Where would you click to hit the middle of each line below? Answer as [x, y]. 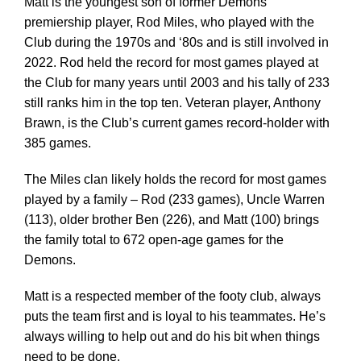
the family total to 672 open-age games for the [154, 240]
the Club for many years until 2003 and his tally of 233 [176, 83]
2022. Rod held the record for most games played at [171, 63]
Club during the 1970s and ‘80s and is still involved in [176, 43]
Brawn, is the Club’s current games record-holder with [176, 123]
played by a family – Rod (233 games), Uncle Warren [174, 200]
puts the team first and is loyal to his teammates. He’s [174, 317]
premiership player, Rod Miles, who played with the [169, 23]
